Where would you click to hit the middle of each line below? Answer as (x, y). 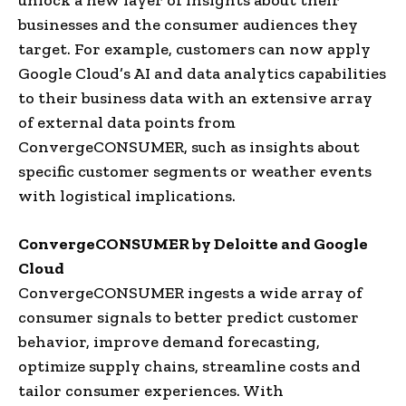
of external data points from (127, 122)
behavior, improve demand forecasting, (169, 341)
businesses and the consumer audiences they (188, 24)
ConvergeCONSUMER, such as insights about (189, 146)
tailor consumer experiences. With (151, 390)
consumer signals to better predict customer (188, 317)
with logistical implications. (127, 195)
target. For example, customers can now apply (194, 48)
